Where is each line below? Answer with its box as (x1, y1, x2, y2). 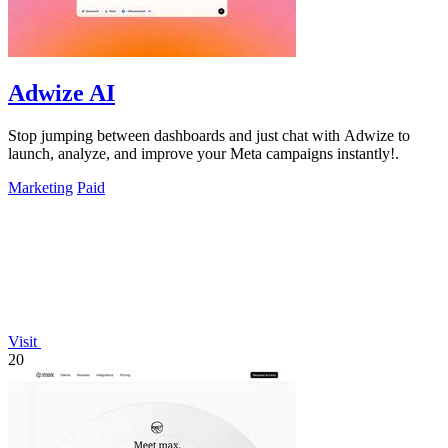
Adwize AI (8, 80, 115, 107)
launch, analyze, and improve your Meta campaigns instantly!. (8, 145, 399, 163)
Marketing (8, 179, 73, 197)
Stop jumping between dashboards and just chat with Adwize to (8, 127, 410, 145)
